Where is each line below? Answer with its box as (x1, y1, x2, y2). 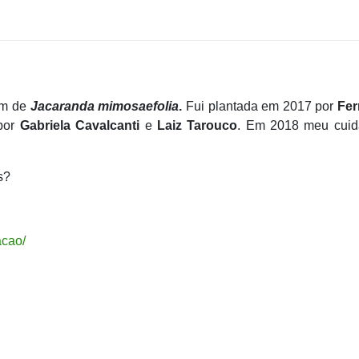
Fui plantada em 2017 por (185, 99, 337, 113)
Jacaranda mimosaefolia (30, 99, 179, 113)
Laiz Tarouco (156, 118, 238, 132)
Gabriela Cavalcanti (19, 118, 145, 132)
